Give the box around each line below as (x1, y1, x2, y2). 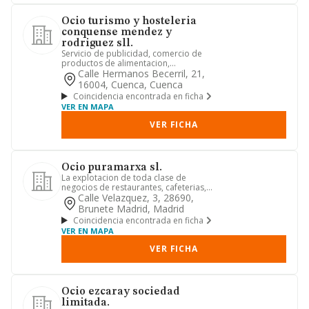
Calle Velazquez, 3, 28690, (78, 191, 194, 204)
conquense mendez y (61, 27, 172, 38)
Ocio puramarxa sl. (61, 162, 162, 173)
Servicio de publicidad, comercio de (61, 48, 202, 59)
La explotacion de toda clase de (61, 172, 186, 183)
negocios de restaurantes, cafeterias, (61, 181, 206, 193)
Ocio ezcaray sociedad (61, 286, 180, 297)
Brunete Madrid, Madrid (78, 202, 184, 215)
